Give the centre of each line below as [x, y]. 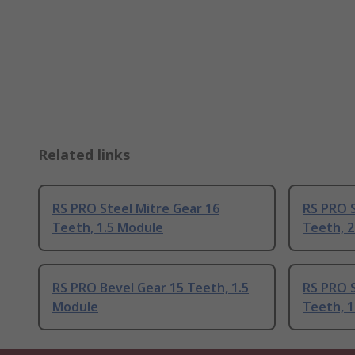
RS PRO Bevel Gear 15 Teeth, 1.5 [151, 287]
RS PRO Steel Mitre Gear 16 [136, 208]
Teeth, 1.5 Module [108, 227]
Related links [84, 154]
